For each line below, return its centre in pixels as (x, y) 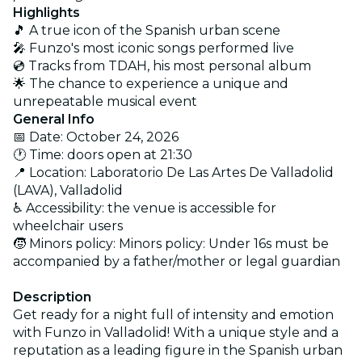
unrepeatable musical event (105, 101)
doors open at (112, 154)
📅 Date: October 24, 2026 (96, 137)
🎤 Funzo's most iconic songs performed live (154, 48)
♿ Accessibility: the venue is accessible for (145, 208)
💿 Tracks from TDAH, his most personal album (162, 65)
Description (52, 297)
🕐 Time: (40, 154)
